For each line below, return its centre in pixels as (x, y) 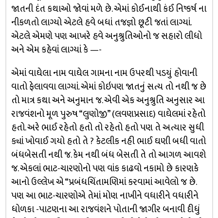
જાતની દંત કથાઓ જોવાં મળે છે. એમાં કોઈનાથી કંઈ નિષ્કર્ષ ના (109, 9)
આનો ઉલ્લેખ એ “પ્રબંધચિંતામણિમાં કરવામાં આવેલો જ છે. (103, 182)
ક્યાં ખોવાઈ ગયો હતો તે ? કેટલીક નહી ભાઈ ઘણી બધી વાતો (108, 141)
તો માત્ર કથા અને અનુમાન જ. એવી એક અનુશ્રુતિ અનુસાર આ (108, 100)
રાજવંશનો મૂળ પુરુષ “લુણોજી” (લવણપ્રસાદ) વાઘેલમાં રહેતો (108, 114)
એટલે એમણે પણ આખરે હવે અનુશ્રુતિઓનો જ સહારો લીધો (106, 36)
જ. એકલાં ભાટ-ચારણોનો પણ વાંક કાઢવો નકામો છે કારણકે (105, 169)
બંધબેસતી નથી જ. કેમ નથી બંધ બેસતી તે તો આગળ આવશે (108, 155)
